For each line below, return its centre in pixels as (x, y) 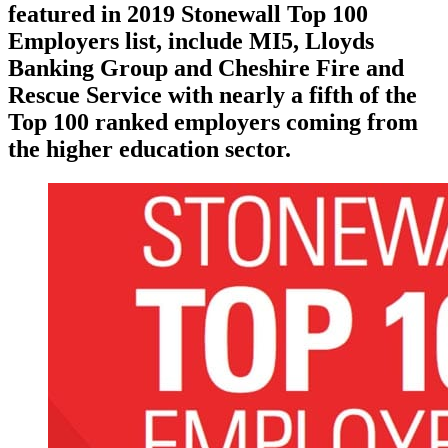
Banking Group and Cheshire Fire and (206, 68)
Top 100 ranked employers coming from (213, 122)
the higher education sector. (149, 149)
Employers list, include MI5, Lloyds (191, 41)
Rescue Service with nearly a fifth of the (212, 95)
